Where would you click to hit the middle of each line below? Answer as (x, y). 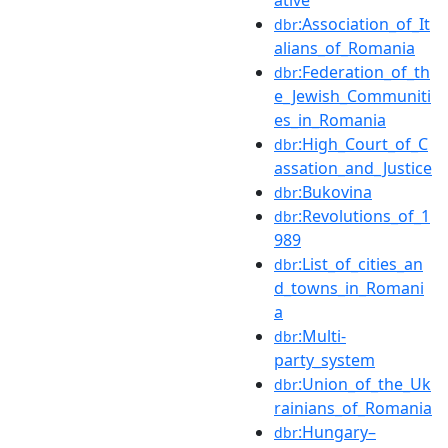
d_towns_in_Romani (349, 287)
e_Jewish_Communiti (352, 95)
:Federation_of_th (364, 71)
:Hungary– (337, 431)
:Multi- (322, 335)
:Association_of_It (364, 23)
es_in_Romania (330, 119)
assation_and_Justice (353, 167)
